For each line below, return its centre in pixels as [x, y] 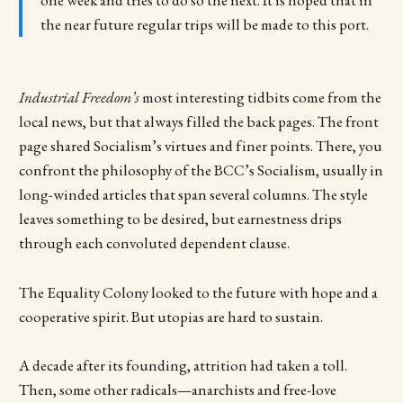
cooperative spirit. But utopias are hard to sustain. [172, 316]
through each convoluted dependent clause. [155, 243]
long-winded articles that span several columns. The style [193, 195]
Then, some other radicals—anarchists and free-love [177, 389]
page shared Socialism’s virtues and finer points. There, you [200, 146]
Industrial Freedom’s [80, 98]
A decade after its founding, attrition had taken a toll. [183, 365]
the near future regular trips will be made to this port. [204, 25]
